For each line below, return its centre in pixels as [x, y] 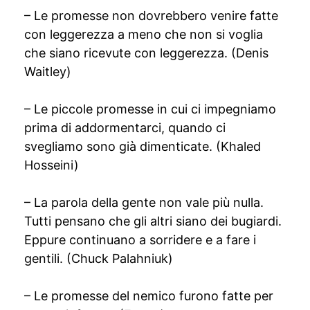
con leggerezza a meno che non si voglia [144, 34]
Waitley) [48, 72]
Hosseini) [52, 165]
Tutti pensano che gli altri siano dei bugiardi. [153, 221]
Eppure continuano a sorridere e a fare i [140, 240]
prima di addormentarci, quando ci [125, 128]
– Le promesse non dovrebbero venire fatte [151, 16]
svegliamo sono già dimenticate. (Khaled [143, 146]
